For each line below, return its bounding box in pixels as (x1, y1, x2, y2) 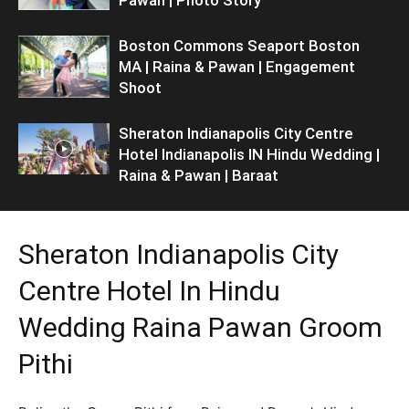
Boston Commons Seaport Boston (119, 36, 360, 55)
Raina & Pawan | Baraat (119, 165, 278, 184)
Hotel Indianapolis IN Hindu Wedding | (119, 144, 380, 163)
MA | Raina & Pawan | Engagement (119, 57, 355, 76)
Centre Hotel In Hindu (18, 274, 280, 307)
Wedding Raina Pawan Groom (18, 310, 383, 343)
